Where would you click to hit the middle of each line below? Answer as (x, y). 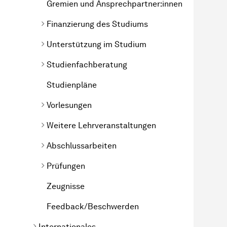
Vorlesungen (69, 105)
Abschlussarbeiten (82, 145)
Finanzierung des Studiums (97, 24)
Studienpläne (72, 85)
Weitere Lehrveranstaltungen (101, 125)
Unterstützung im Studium (97, 44)
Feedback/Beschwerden (93, 206)
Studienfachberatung (87, 64)
